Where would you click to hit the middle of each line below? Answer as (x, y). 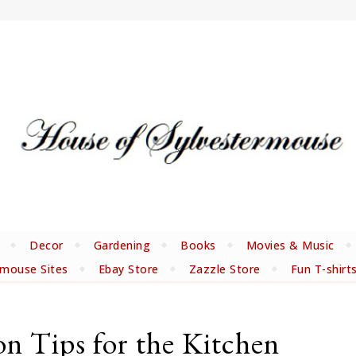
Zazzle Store (224, 269)
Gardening (122, 245)
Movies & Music (290, 245)
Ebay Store (128, 269)
